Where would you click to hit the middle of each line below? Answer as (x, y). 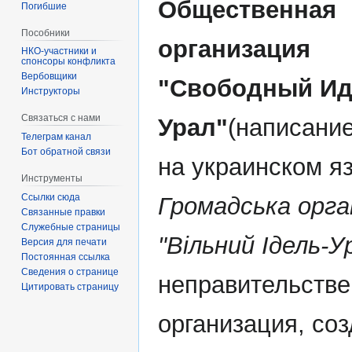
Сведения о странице (70, 271)
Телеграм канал (57, 137)
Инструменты (52, 179)
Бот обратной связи (66, 152)
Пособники (46, 33)
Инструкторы (51, 92)
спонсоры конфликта (69, 62)
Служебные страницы (71, 227)
